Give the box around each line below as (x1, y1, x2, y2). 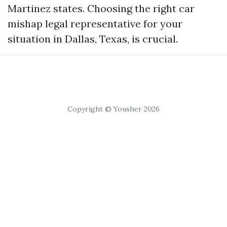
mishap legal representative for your (8, 17, 182, 30)
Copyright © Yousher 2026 (67, 104, 160, 113)
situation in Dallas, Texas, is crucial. (8, 32, 178, 45)
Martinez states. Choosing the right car (8, 2, 195, 15)
